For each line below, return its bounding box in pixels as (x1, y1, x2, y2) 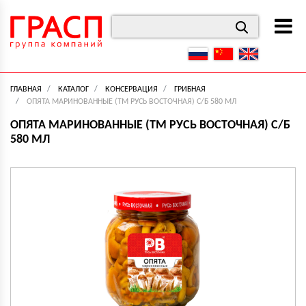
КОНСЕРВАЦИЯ (105, 85, 158, 94)
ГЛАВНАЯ (10, 85, 42, 94)
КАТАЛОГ (58, 85, 89, 94)
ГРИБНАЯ (174, 85, 206, 94)
